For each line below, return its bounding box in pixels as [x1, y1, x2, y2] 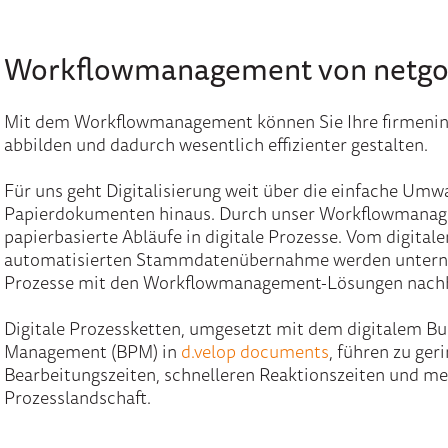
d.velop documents [180, 336, 329, 365]
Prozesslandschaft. [3, 382, 151, 411]
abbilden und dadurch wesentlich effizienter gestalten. [3, 129, 428, 158]
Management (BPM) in [3, 336, 181, 365]
